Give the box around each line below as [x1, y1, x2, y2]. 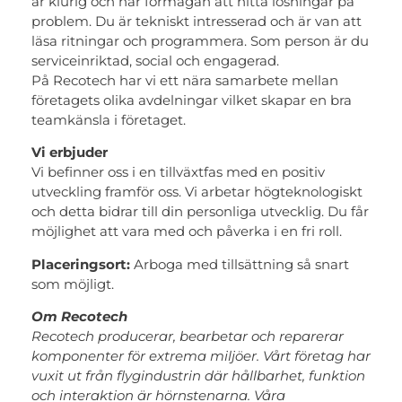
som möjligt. [31, 275, 114, 293]
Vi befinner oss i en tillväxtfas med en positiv [31, 163, 325, 181]
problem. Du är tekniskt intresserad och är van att [31, 12, 362, 30]
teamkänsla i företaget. [31, 110, 186, 128]
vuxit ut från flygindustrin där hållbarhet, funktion [31, 366, 365, 384]
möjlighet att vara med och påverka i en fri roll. [31, 223, 342, 240]
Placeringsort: [31, 255, 130, 273]
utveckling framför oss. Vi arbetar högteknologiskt [31, 183, 363, 201]
